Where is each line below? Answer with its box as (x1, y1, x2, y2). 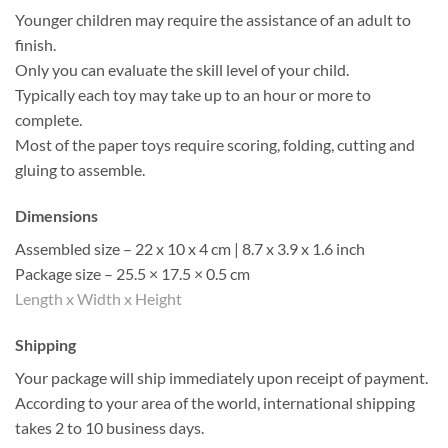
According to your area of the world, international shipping (15, 392, 415, 412)
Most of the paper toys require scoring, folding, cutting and (15, 135, 415, 155)
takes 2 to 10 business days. (15, 417, 204, 437)
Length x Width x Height (15, 288, 182, 308)
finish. (15, 35, 56, 55)
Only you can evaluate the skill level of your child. (15, 60, 349, 80)
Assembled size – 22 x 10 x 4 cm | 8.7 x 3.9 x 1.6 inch (15, 238, 365, 258)
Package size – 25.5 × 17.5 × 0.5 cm (15, 263, 250, 283)
